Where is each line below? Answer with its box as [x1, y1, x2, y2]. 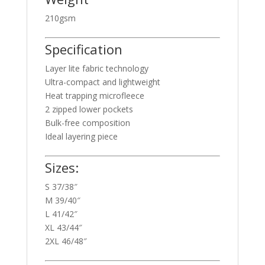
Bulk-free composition [44, 117, 130, 129]
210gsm [44, 12, 76, 24]
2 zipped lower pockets [44, 104, 133, 115]
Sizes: [44, 159, 79, 177]
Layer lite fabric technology [44, 63, 148, 75]
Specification [44, 40, 122, 59]
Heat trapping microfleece [44, 90, 144, 102]
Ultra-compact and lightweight [44, 76, 160, 88]
